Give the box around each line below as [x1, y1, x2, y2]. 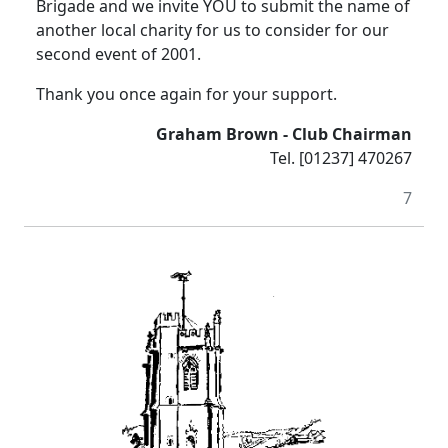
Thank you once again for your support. [36, 83, 337, 106]
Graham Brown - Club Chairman [156, 123, 412, 146]
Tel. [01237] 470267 [270, 147, 412, 170]
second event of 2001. [36, 43, 201, 66]
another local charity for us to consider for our [36, 19, 389, 42]
